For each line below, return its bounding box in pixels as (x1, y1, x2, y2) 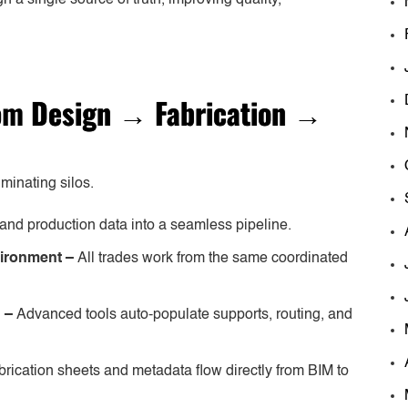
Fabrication (155, 90, 286, 134)
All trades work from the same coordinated (77, 250, 348, 266)
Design (31, 90, 111, 134)
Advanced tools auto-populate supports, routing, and (16, 307, 352, 322)
